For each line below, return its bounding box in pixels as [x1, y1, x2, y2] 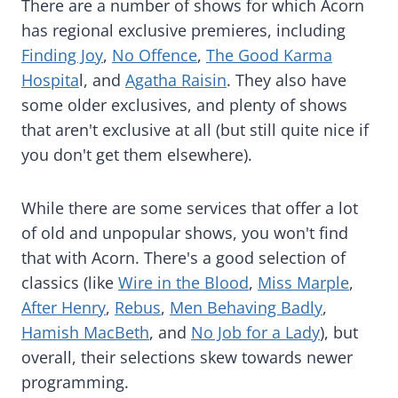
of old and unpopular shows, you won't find [21, 222, 348, 244]
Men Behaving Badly [170, 297, 322, 319]
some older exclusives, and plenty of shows [21, 94, 347, 116]
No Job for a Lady [191, 322, 320, 344]
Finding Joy [21, 44, 103, 67]
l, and [79, 69, 125, 92]
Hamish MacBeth [21, 322, 149, 344]
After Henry [21, 297, 106, 319]
